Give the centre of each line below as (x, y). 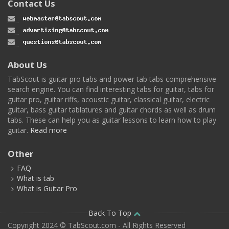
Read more (49, 130)
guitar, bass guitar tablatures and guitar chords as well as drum (112, 109)
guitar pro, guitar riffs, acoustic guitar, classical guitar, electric (109, 99)
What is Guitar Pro (47, 188)
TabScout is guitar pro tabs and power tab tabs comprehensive (112, 79)
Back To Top (111, 213)
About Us (27, 64)
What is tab (36, 178)
